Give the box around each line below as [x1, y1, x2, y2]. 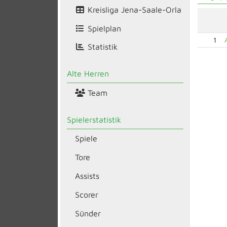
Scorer [74, 190, 98, 199]
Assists [74, 171, 99, 180]
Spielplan [85, 23, 121, 33]
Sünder [74, 208, 101, 218]
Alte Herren [66, 69, 109, 79]
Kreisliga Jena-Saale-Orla [85, 5, 181, 14]
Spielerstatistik [66, 115, 121, 124]
